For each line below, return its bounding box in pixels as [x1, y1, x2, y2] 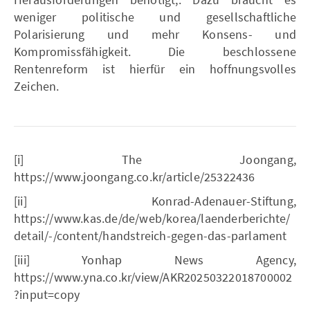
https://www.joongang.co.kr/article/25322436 [14, 168, 255, 185]
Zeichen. [14, 77, 60, 94]
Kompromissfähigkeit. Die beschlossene [14, 43, 296, 60]
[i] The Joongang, [14, 151, 296, 167]
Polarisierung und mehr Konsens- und [14, 26, 296, 42]
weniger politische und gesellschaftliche [14, 8, 296, 25]
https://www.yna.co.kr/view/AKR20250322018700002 [14, 268, 293, 285]
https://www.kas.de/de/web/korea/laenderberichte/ [14, 210, 291, 226]
